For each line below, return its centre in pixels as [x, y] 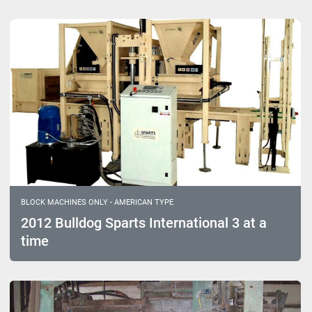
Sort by [150, 14]
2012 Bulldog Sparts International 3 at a [144, 223]
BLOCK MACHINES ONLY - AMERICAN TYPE [97, 203]
